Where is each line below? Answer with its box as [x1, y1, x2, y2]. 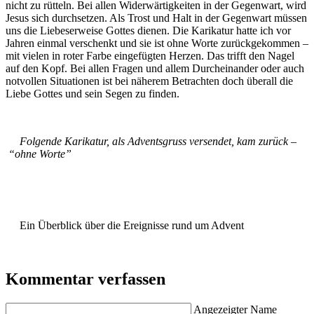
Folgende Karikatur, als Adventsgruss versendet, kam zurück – [6, 135, 296, 147]
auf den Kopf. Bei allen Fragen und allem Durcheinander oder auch [6, 62, 304, 74]
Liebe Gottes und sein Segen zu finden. [6, 87, 179, 100]
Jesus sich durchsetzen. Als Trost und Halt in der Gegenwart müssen [6, 11, 307, 24]
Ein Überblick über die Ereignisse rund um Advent [6, 219, 244, 231]
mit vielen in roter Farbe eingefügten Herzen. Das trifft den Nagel [6, 49, 294, 62]
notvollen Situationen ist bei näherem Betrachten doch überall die [6, 74, 293, 87]
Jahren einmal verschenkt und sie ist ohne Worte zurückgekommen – [6, 36, 308, 49]
